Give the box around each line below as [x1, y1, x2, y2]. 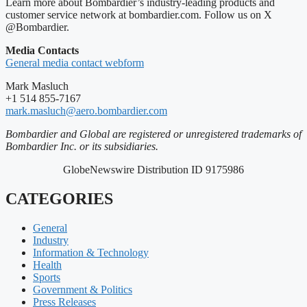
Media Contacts [5, 45, 79, 57]
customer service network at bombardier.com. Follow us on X [5, 9, 272, 21]
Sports [33, 271, 60, 284]
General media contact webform [5, 57, 144, 69]
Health [33, 259, 62, 271]
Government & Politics [33, 284, 132, 296]
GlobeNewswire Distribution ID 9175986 [63, 164, 244, 176]
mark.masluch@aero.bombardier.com [5, 105, 167, 117]
